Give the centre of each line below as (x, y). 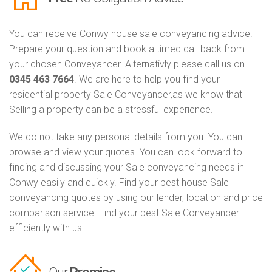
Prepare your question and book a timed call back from (127, 49)
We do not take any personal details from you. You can (126, 137)
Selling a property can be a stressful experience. (111, 110)
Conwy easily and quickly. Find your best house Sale (119, 183)
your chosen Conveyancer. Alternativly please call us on (127, 64)
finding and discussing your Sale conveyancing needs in (127, 168)
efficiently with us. (47, 228)
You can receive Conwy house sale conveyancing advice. (131, 34)
